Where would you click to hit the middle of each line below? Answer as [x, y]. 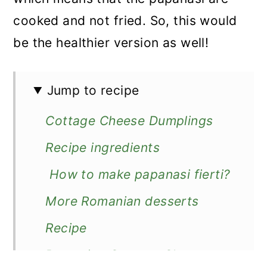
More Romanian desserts [122, 201]
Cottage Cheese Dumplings [129, 121]
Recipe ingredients [103, 148]
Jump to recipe [93, 90]
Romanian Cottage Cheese [127, 255]
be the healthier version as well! [111, 43]
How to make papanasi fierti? [138, 174]
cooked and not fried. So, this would [125, 21]
